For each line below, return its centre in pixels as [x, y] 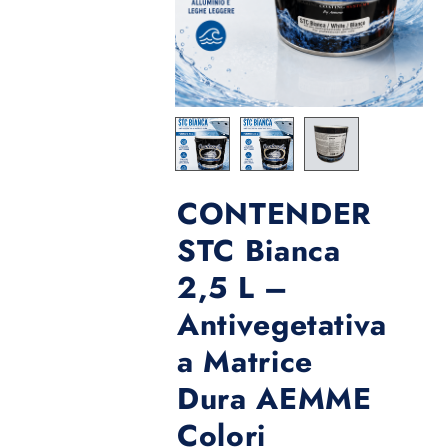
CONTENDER [274, 214]
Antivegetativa [282, 325]
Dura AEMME [274, 399]
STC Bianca [259, 251]
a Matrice [245, 362]
